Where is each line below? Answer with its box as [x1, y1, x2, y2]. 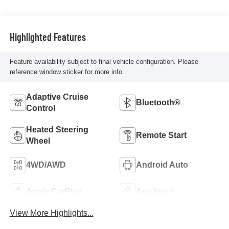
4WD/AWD [26, 160, 66, 169]
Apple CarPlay [26, 187, 82, 196]
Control [26, 103, 55, 112]
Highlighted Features [9, 30, 86, 43]
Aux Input [136, 187, 174, 196]
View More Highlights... [9, 209, 94, 218]
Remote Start [136, 130, 187, 140]
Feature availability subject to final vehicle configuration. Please [9, 57, 198, 65]
